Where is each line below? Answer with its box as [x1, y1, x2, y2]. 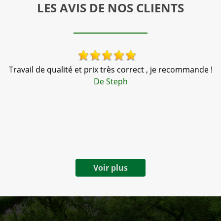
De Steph [93, 76, 128, 87]
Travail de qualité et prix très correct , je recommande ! [8, 64, 213, 75]
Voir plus [93, 162, 128, 173]
